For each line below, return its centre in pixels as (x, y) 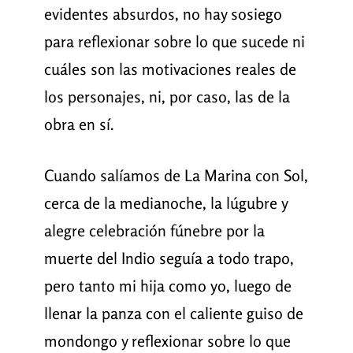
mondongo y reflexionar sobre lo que (167, 341)
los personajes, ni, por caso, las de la (167, 97)
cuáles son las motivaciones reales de (170, 69)
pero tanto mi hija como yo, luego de (167, 286)
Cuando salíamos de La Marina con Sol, (176, 176)
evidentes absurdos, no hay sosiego (163, 14)
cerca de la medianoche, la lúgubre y (165, 203)
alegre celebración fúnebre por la (154, 231)
